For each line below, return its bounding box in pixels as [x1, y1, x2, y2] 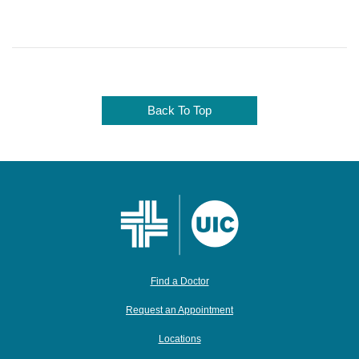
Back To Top [147, 103, 212, 117]
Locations [158, 333, 201, 345]
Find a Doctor [150, 276, 209, 287]
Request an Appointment [126, 305, 233, 316]
